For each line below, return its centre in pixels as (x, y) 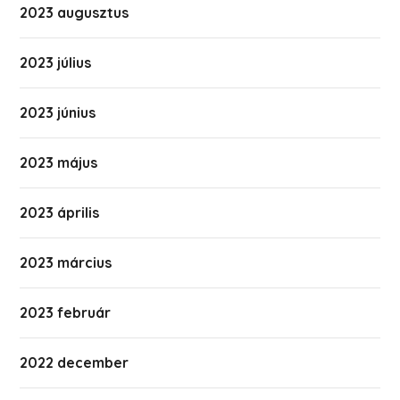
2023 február (66, 312)
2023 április (60, 212)
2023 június (58, 112)
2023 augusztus (75, 12)
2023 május (59, 162)
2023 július (56, 62)
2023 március (66, 262)
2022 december (75, 362)
